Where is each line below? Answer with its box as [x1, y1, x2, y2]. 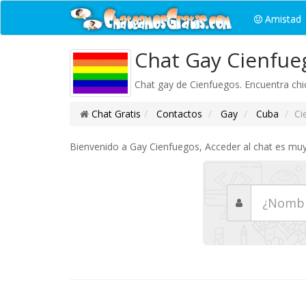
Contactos [154, 107, 202, 120]
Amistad [262, 12, 301, 25]
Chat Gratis [92, 107, 141, 120]
